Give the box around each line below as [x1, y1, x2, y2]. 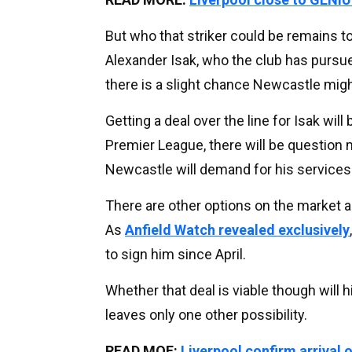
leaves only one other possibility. [105, 306, 307, 323]
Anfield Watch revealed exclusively [125, 221, 350, 238]
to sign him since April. [105, 245, 246, 262]
